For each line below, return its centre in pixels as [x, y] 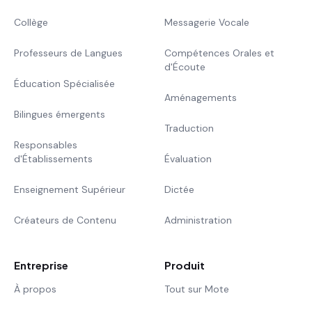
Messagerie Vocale [207, 22]
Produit [185, 265]
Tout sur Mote [197, 289]
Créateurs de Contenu [65, 220]
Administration [198, 220]
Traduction [189, 128]
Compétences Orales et [219, 53]
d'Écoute [185, 67]
